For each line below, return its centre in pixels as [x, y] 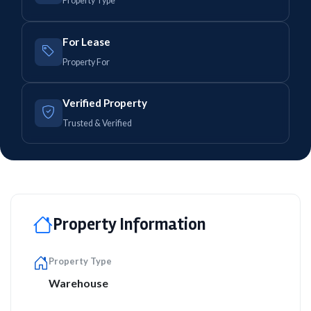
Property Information [129, 224]
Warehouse [78, 283]
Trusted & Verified [97, 123]
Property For [86, 62]
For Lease [86, 41]
